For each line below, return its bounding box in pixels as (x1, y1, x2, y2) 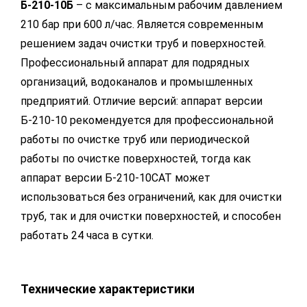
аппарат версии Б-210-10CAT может (21, 171, 210, 184)
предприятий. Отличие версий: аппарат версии (21, 95, 262, 108)
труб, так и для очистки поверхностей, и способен (21, 210, 281, 223)
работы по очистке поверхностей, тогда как (21, 152, 251, 165)
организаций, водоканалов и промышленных (21, 75, 253, 88)
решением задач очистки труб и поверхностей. (21, 37, 266, 50)
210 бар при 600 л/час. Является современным (21, 18, 263, 31)
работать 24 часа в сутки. (21, 229, 153, 242)
